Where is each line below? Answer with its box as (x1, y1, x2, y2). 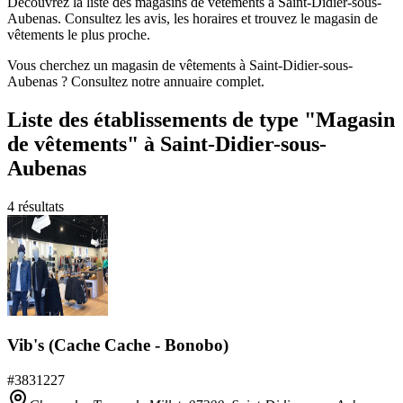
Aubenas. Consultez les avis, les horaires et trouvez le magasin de (7, 10, 378, 26)
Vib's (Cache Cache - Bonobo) (7, 336, 228, 355)
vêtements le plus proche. (7, 26, 150, 42)
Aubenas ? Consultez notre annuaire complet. (7, 73, 264, 89)
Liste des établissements (7, 107, 227, 131)
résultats (14, 198, 64, 214)
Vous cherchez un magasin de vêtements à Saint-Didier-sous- (7, 57, 353, 73)
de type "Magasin (227, 107, 395, 131)
